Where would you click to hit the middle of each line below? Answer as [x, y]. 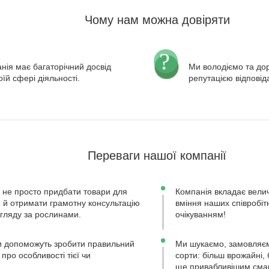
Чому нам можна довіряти [157, 20]
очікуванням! [200, 214]
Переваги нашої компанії [157, 155]
